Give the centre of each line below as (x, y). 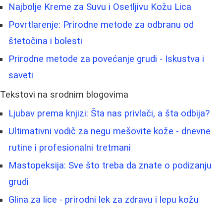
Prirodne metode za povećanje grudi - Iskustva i (106, 59)
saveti (21, 76)
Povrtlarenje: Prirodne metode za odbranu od (101, 25)
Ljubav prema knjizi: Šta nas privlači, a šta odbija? (109, 114)
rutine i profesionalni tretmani (70, 148)
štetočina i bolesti (45, 41)
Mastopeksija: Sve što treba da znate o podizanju (110, 166)
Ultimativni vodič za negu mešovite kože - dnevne (110, 132)
